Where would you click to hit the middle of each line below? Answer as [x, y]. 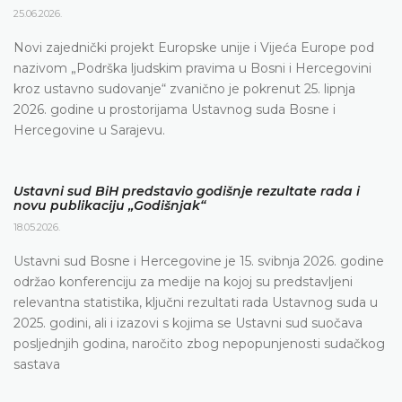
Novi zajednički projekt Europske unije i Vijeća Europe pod [194, 48]
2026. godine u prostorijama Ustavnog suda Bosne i [175, 110]
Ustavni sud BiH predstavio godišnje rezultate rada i [187, 192]
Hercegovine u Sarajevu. [89, 131]
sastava [39, 365]
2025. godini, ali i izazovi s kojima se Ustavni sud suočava [188, 323]
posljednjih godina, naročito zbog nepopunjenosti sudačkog [199, 344]
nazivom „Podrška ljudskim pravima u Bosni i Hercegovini [192, 69]
